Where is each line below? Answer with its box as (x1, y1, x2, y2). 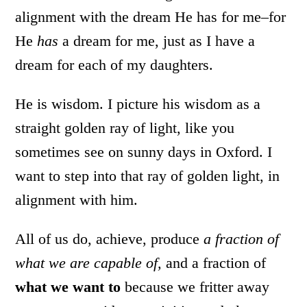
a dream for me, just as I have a (58, 32, 256, 50)
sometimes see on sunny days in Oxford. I (15, 143, 273, 161)
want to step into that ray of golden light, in (15, 167, 280, 185)
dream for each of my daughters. (15, 56, 214, 74)
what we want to (15, 278, 125, 296)
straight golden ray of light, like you (15, 119, 235, 137)
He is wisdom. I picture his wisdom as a (15, 95, 261, 113)
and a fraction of (162, 254, 267, 272)
